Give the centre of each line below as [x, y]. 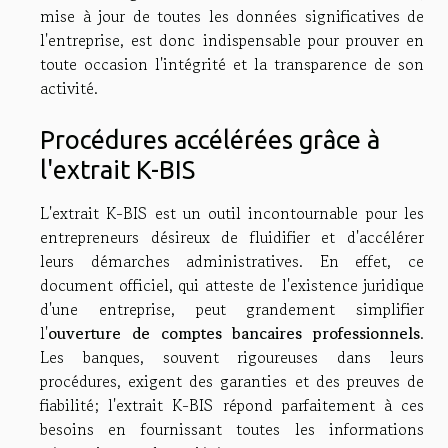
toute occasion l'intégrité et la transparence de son [232, 63]
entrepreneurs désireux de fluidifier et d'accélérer [232, 237]
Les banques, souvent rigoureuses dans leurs [232, 357]
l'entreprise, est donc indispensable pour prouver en [232, 39]
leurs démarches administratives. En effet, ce [232, 261]
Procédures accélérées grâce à [210, 139]
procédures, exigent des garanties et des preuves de [232, 381]
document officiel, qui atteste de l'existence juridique [232, 285]
